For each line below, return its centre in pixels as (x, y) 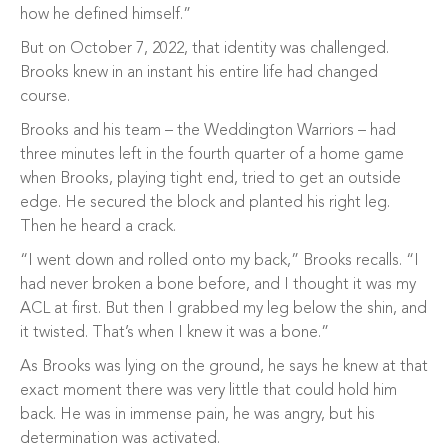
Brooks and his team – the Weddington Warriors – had (208, 131)
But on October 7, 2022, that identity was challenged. (204, 49)
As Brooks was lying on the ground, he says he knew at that (224, 367)
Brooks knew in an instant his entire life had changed (199, 73)
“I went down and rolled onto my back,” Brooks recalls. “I (219, 261)
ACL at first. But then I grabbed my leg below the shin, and (223, 309)
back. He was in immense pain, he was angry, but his (197, 415)
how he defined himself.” (105, 15)
